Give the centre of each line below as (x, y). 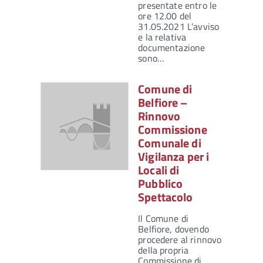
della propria (163, 250)
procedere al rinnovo (180, 240)
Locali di (159, 170)
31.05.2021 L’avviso (179, 27)
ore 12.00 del (165, 16)
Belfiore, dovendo (173, 229)
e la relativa (162, 37)
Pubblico (161, 184)
